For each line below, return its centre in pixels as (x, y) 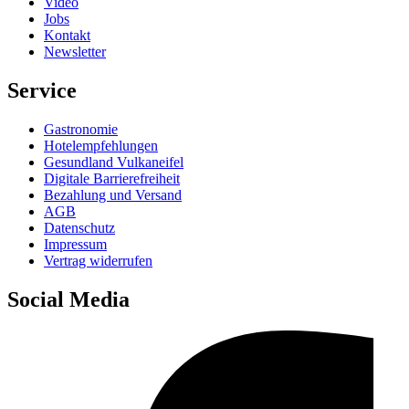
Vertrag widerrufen (98, 261)
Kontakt (67, 36)
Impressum (75, 245)
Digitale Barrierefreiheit (112, 179)
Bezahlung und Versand (113, 195)
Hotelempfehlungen (101, 146)
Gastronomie (81, 130)
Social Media (68, 299)
